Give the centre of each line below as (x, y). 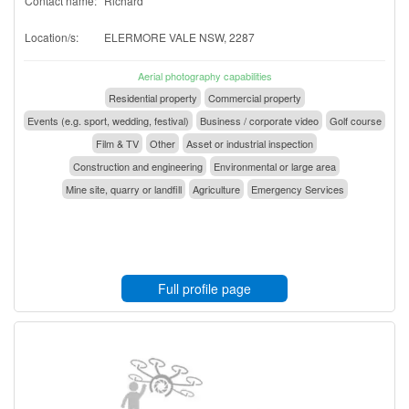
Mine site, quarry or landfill (123, 189)
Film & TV (117, 143)
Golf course (356, 120)
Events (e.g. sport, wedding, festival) (108, 120)
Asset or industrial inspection (250, 143)
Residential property (152, 97)
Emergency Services (297, 189)
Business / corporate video (259, 120)
